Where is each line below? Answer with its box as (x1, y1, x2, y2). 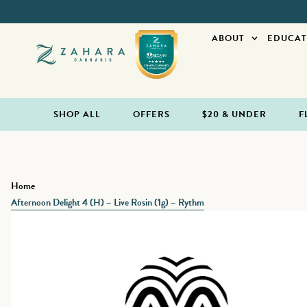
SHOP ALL (53, 108, 101, 121)
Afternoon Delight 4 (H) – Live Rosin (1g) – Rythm (11, 195, 204, 210)
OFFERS (133, 108, 171, 121)
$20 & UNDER (202, 108, 267, 121)
